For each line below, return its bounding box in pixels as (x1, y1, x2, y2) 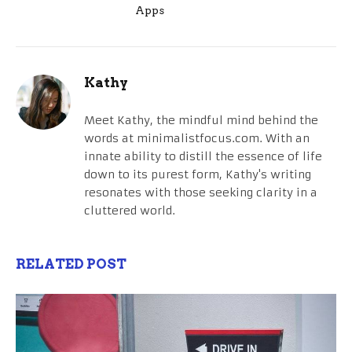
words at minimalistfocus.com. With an (84, 130, 310, 145)
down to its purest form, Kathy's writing (84, 167, 311, 181)
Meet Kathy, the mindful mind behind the (84, 112, 318, 127)
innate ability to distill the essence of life (84, 148, 322, 163)
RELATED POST (16, 255, 126, 272)
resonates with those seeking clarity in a (84, 185, 317, 200)
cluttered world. (84, 203, 175, 218)
